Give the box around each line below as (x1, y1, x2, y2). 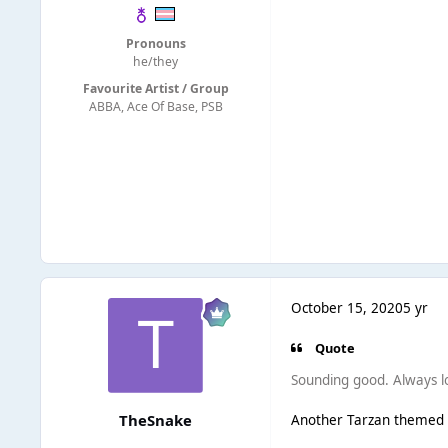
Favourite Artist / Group (82, 80, 229, 98)
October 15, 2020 (291, 299, 404, 318)
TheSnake (119, 409, 192, 430)
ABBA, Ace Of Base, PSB (88, 98, 223, 116)
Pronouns (125, 34, 186, 52)
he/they (133, 52, 178, 70)
